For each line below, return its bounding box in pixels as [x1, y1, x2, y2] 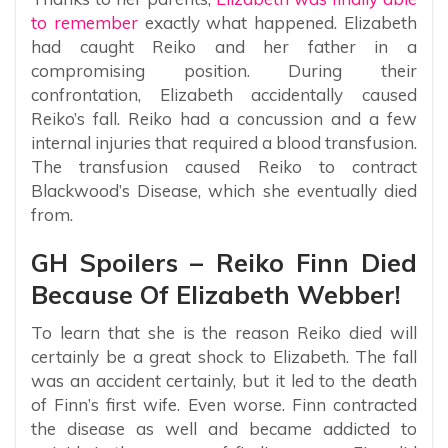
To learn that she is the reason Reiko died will [31, 322, 417, 344]
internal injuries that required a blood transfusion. [31, 132, 417, 154]
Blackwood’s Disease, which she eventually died [31, 180, 417, 202]
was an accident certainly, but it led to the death [31, 370, 417, 392]
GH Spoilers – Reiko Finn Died [31, 247, 417, 279]
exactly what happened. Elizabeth [137, 12, 418, 34]
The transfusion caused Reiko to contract [31, 156, 417, 178]
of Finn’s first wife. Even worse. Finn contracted [31, 394, 417, 416]
